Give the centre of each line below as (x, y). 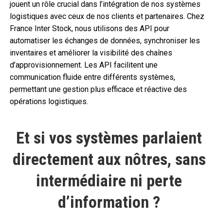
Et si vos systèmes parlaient (109, 137)
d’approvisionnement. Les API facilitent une (84, 65)
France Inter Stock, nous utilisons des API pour (90, 28)
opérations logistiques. (49, 101)
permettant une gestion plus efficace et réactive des (98, 89)
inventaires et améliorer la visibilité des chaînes (91, 53)
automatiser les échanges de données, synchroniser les (105, 40)
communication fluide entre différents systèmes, (92, 77)
